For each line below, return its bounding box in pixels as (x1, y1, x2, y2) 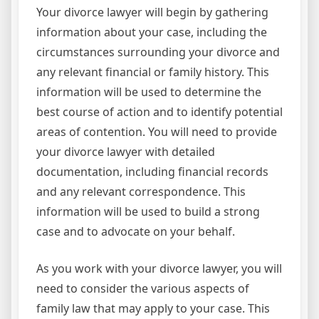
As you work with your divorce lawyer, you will (36, 260, 282, 276)
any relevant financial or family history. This (36, 63, 269, 80)
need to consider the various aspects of (36, 280, 249, 296)
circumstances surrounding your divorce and (36, 43, 280, 60)
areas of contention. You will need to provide (36, 123, 277, 140)
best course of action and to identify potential (36, 103, 283, 120)
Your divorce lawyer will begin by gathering (36, 4, 268, 20)
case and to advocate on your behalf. (36, 223, 235, 239)
